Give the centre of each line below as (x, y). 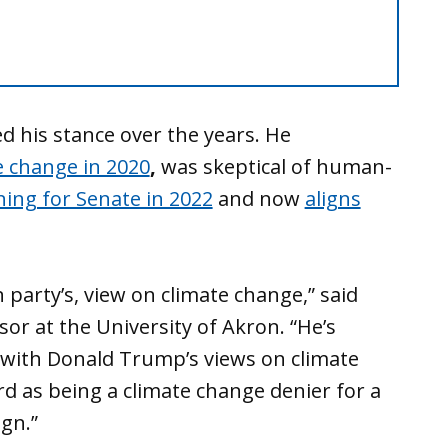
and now (261, 199)
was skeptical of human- (273, 167)
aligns (332, 199)
